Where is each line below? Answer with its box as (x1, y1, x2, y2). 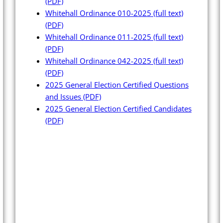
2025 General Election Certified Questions (45, 80, 189, 90)
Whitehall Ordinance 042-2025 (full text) (45, 56, 183, 66)
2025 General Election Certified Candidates (45, 104, 192, 114)
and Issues (45, 92, 83, 102)
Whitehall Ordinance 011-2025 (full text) (45, 32, 183, 42)
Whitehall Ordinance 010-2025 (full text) (45, 8, 183, 18)
